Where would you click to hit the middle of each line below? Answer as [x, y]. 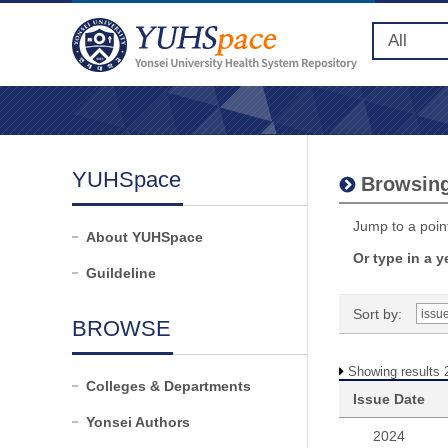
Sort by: [377, 314]
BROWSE [121, 328]
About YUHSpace [144, 237]
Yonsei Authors [138, 422]
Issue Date [389, 399]
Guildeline [121, 273]
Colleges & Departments [168, 386]
